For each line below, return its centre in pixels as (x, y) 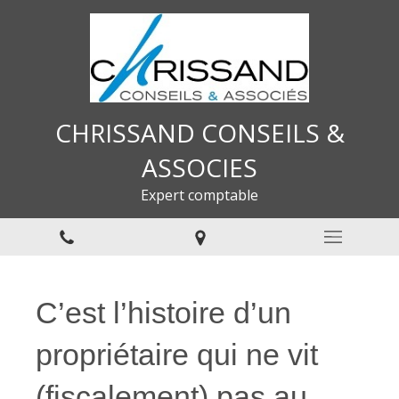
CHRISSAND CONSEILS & (199, 133)
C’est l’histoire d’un (163, 313)
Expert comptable (199, 195)
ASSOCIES (199, 167)
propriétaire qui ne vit (177, 354)
